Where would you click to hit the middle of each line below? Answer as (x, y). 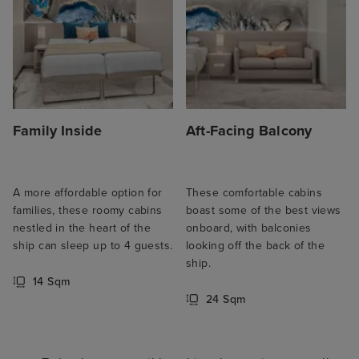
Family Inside (58, 130)
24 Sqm (226, 300)
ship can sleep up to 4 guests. (93, 245)
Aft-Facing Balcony (249, 130)
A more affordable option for (88, 192)
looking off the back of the (256, 245)
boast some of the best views (264, 210)
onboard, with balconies (249, 228)
